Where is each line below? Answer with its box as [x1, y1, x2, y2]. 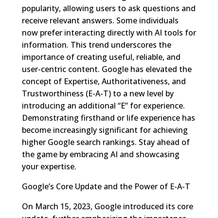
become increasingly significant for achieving [21, 124, 188, 135]
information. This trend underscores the [21, 39, 171, 50]
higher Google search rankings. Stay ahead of [21, 136, 190, 147]
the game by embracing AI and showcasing [21, 148, 180, 160]
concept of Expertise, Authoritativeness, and [21, 75, 186, 87]
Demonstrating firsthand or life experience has [21, 112, 195, 123]
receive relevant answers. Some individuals [21, 15, 179, 26]
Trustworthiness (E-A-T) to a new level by [21, 88, 174, 99]
